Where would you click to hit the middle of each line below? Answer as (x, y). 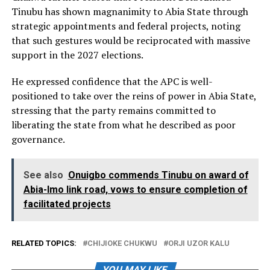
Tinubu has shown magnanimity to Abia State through (130, 11)
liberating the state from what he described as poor (123, 124)
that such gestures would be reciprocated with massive (130, 40)
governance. (38, 139)
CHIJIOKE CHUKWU (122, 243)
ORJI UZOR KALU (199, 243)
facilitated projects (67, 204)
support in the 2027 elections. (77, 55)
